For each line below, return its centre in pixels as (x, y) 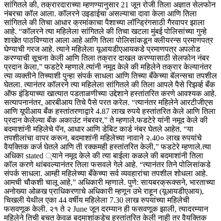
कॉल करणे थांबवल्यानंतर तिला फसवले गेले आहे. (72, 165)
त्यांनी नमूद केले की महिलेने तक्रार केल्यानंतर (149, 67)
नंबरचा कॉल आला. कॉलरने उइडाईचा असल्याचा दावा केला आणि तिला (100, 14)
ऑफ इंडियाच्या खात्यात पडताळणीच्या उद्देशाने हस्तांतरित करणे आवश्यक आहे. (110, 94)
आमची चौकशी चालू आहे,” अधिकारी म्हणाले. (66, 183)
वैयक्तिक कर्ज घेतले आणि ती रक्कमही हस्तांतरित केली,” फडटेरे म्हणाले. (103, 147)
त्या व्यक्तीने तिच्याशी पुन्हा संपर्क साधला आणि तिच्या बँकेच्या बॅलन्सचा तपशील (110, 76)
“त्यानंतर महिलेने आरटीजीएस (172, 103)
